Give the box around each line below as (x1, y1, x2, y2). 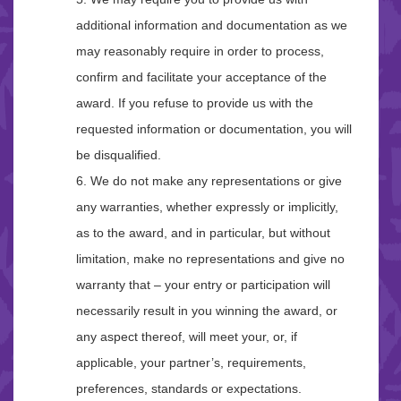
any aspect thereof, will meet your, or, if (76, 329, 297, 345)
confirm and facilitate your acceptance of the (76, 70, 327, 85)
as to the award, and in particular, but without (76, 226, 330, 241)
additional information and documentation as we (76, 18, 347, 33)
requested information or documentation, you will (76, 122, 352, 137)
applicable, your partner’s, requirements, (76, 355, 306, 371)
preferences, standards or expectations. (76, 381, 302, 397)
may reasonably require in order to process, (76, 44, 324, 59)
